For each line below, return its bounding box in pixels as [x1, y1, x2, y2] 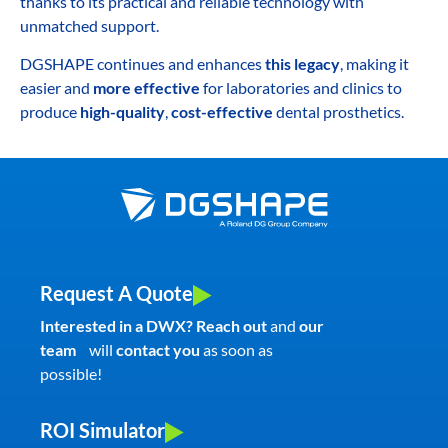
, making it [340, 53, 409, 73]
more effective [93, 77, 200, 97]
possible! [40, 363, 102, 383]
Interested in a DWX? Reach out [40, 315, 267, 335]
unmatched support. [20, 15, 169, 35]
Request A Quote [40, 280, 193, 305]
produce [20, 101, 80, 121]
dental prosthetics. [273, 101, 404, 121]
